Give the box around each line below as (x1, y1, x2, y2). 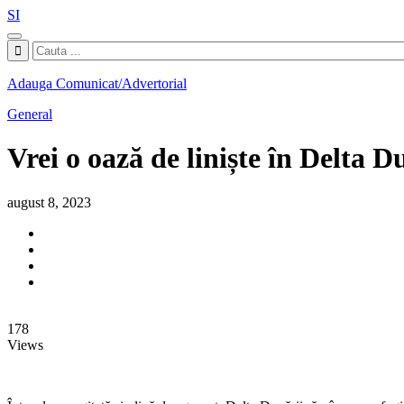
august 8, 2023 (7, 194, 91, 210)
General (7, 106, 52, 122)
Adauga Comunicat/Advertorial (7, 76, 187, 91)
